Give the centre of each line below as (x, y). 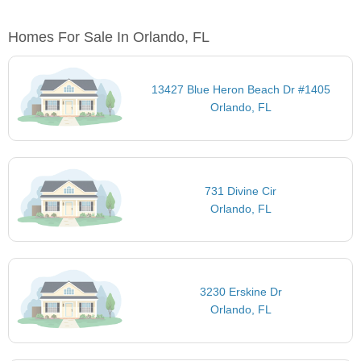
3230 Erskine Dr (241, 292)
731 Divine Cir (241, 191)
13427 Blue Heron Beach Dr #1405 (241, 90)
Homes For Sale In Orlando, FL (109, 37)
